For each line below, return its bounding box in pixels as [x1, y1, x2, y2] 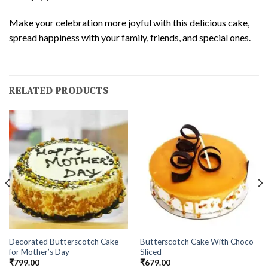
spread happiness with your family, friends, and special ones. [9, 32, 251, 44]
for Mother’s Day [8, 246, 69, 257]
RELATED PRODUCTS [9, 83, 109, 97]
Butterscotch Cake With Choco [139, 236, 254, 246]
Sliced [139, 246, 162, 257]
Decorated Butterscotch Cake [8, 236, 118, 246]
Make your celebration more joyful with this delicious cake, [9, 17, 249, 29]
